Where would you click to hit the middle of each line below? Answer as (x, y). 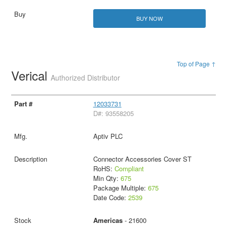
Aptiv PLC (108, 136)
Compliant (129, 169)
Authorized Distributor (86, 78)
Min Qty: (107, 178)
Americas (108, 220)
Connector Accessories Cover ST (142, 159)
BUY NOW (149, 18)
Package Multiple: (120, 188)
